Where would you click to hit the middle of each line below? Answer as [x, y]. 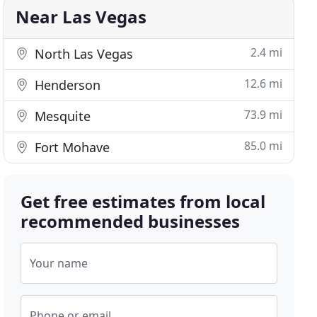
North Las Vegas [82, 54]
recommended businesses [131, 221]
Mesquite [61, 116]
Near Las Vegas [81, 17]
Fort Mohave [71, 147]
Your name [59, 263]
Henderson [66, 85]
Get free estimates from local [143, 201]
